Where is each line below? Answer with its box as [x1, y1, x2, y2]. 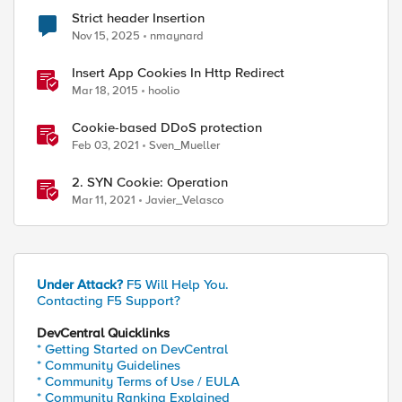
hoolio [148, 83, 179, 98]
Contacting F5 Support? [37, 293, 180, 309]
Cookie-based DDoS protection [72, 119, 262, 135]
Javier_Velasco [145, 193, 223, 207]
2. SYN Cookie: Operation [72, 174, 228, 190]
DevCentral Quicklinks [37, 325, 170, 341]
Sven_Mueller [149, 138, 220, 153]
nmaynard [150, 29, 204, 43]
